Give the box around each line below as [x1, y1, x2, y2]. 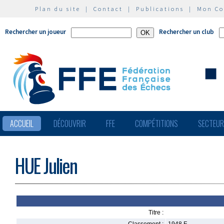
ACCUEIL [10, 117, 33, 129]
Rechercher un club [159, 27, 214, 36]
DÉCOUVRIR [53, 117, 86, 129]
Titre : [148, 209, 163, 216]
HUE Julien [15, 151, 77, 179]
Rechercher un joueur [5, 27, 66, 36]
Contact [93, 5, 123, 12]
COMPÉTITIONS [135, 117, 178, 129]
